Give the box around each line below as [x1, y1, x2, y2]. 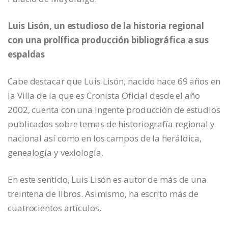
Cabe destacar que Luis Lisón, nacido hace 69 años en [8, 75, 220, 87]
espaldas [8, 48, 45, 60]
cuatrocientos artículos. [8, 202, 101, 214]
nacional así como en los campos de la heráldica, [8, 132, 202, 144]
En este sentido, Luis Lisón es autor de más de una [8, 173, 207, 185]
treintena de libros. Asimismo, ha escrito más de [8, 187, 199, 199]
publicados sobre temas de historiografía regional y [8, 118, 215, 130]
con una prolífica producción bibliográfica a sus [8, 34, 209, 46]
